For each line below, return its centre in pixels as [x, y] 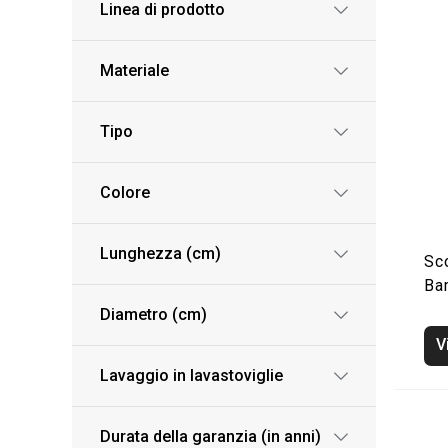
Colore [125, 192]
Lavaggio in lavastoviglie [191, 375]
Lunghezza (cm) [160, 253]
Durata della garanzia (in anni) [210, 436]
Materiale [134, 70]
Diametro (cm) [153, 314]
